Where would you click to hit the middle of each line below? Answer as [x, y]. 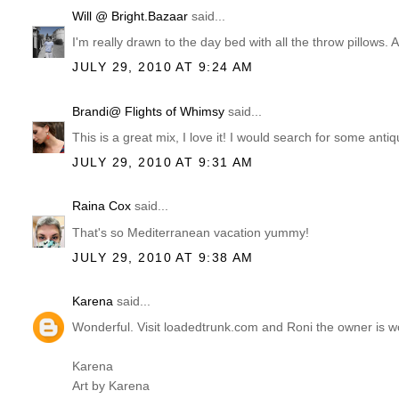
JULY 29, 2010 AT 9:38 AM [163, 257]
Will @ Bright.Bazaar [130, 16]
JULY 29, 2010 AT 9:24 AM [163, 66]
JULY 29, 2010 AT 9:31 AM [163, 162]
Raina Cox [102, 206]
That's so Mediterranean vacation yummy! [191, 232]
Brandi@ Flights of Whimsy [149, 111]
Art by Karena [111, 386]
